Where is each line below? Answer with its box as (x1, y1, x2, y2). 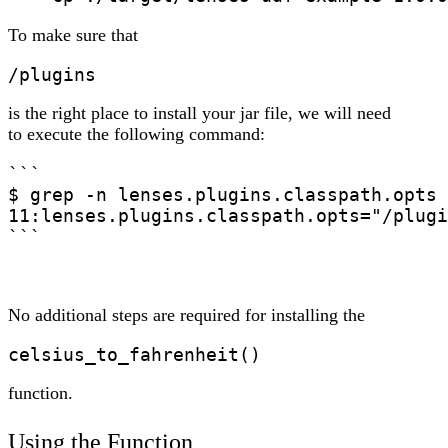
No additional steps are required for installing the (8, 305, 365, 326)
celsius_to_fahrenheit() (8, 344, 261, 366)
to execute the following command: (8, 124, 265, 145)
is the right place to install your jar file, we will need (8, 103, 391, 124)
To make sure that (8, 25, 138, 46)
